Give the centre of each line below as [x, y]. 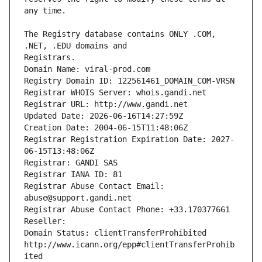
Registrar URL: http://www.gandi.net [106, 104]
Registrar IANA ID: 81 [73, 175]
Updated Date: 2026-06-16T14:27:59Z [104, 116]
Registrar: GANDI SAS [71, 163]
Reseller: [47, 221]
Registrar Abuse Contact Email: [94, 186]
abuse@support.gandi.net [78, 198]
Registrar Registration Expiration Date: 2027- [129, 139]
